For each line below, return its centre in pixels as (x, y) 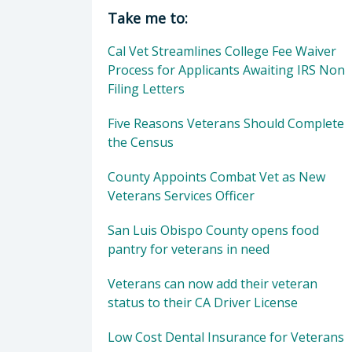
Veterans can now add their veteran (213, 283)
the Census (141, 142)
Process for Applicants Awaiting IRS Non (226, 70)
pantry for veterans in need (189, 249)
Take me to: (148, 18)
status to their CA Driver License (203, 302)
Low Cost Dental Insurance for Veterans (226, 337)
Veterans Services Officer (181, 195)
